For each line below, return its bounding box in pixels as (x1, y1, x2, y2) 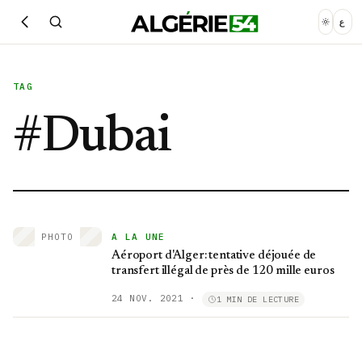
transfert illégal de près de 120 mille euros (112, 265, 335, 277)
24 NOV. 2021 (112, 293, 184, 305)
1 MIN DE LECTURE (216, 294, 300, 305)
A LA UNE (112, 231, 166, 242)
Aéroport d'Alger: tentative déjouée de (112, 250, 303, 262)
